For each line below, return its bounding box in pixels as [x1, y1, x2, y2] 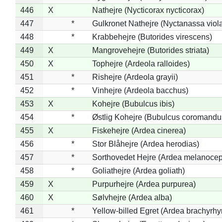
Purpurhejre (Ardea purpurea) [92, 179, 196, 188]
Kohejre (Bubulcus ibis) [92, 99, 174, 108]
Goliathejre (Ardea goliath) [92, 166, 185, 175]
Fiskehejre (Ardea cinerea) [92, 126, 186, 135]
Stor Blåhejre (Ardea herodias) [92, 139, 199, 148]
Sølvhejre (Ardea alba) [92, 193, 172, 202]
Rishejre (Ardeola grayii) [92, 72, 178, 81]
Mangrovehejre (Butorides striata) [92, 46, 209, 55]
